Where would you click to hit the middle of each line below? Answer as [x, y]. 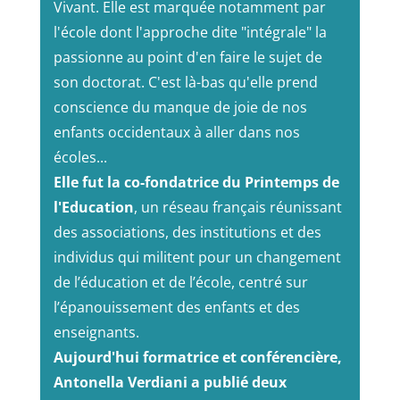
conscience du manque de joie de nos [180, 107]
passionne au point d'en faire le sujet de [187, 57]
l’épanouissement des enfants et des [176, 307]
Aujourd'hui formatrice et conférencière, [197, 357]
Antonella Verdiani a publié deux [170, 382]
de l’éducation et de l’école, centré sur [180, 282]
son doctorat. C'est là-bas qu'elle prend [185, 82]
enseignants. [96, 332]
